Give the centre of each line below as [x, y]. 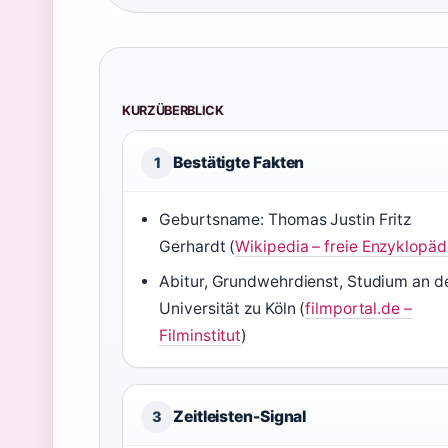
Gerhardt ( [197, 246]
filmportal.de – [358, 308]
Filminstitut [200, 335]
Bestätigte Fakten [239, 162]
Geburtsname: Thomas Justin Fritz [285, 219]
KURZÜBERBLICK [173, 110]
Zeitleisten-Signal [240, 416]
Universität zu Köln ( [232, 308]
